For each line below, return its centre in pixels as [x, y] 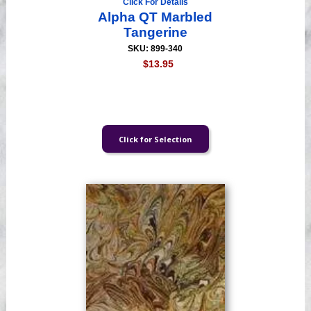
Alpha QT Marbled [155, 17]
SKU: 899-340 [155, 49]
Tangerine [155, 33]
